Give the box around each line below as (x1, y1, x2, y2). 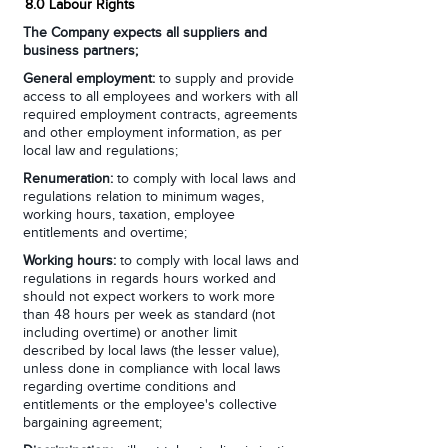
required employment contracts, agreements (23, 108, 298, 122)
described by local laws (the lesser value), (23, 344, 279, 358)
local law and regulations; (23, 144, 178, 158)
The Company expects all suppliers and (23, 26, 267, 40)
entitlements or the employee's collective (23, 398, 277, 412)
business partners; (23, 44, 138, 58)
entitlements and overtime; (23, 226, 187, 240)
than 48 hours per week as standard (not (23, 308, 275, 322)
